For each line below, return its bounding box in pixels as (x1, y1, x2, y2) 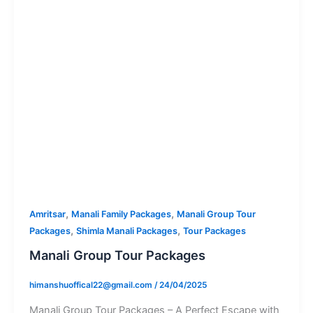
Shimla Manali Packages (75, 225, 177, 236)
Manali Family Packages (71, 208, 171, 219)
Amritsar (29, 208, 66, 219)
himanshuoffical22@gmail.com (29, 280, 154, 291)
